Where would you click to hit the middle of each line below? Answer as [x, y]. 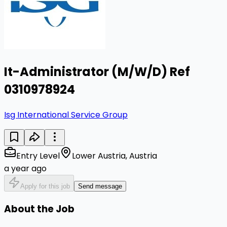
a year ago [25, 168]
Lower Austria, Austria [115, 156]
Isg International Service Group [66, 115]
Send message [100, 186]
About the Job [39, 209]
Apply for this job [45, 186]
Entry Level [38, 156]
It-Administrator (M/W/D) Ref [97, 71]
